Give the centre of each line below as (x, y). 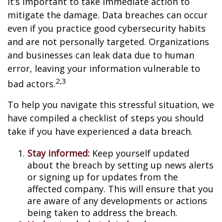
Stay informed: (60, 153)
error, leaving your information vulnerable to (104, 68)
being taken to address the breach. (102, 213)
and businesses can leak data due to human (101, 55)
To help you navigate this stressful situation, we (111, 105)
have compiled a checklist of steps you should (106, 118)
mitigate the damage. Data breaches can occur (108, 15)
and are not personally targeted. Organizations (108, 42)
